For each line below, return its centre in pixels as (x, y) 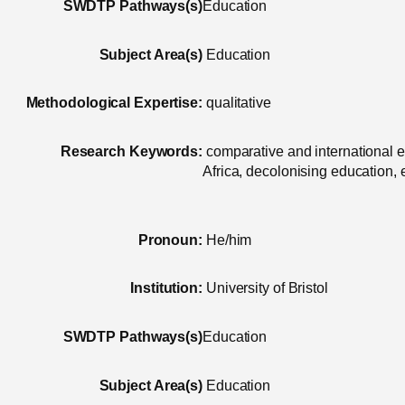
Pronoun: (170, 240)
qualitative (238, 103)
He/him (229, 240)
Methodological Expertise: (114, 103)
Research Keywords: (131, 151)
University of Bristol (267, 288)
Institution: (166, 288)
